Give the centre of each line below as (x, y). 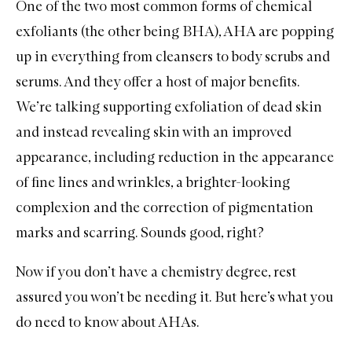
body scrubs (268, 56)
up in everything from (86, 56)
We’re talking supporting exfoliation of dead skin (169, 106)
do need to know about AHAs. (108, 322)
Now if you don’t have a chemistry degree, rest (156, 271)
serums (37, 81)
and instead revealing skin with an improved (154, 132)
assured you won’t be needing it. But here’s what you (174, 297)
